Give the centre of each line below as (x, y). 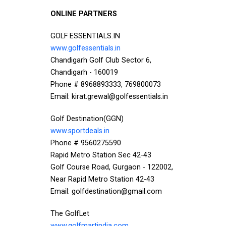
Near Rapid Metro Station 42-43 (102, 179)
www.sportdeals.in (80, 131)
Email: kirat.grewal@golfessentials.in (109, 97)
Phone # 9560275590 (86, 143)
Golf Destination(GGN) (87, 119)
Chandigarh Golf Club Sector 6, (101, 60)
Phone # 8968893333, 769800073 (106, 84)
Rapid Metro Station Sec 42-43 (101, 155)
